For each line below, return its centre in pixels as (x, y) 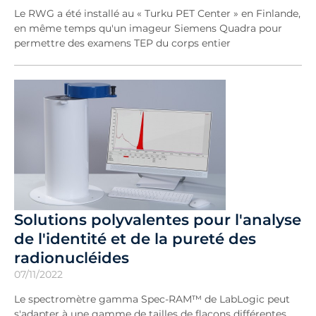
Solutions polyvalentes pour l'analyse (158, 219)
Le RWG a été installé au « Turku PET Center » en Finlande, (157, 13)
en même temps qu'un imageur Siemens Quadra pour (148, 28)
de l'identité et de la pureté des (135, 238)
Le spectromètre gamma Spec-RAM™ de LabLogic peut (152, 299)
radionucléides (72, 257)
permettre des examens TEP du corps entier (122, 43)
